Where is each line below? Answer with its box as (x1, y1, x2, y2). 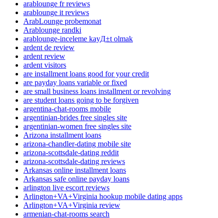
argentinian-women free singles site (23, 122, 131, 130)
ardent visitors (23, 60, 66, 69)
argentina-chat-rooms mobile (23, 104, 111, 113)
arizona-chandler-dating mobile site (23, 139, 131, 148)
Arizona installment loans (23, 130, 101, 139)
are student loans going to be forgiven (23, 95, 139, 104)
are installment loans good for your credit (23, 69, 149, 78)
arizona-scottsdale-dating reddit (23, 148, 119, 157)
